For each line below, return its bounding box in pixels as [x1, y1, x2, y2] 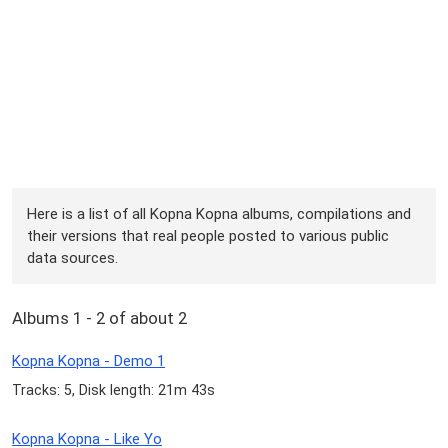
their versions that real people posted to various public [27, 226, 390, 245]
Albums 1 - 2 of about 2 [12, 308, 187, 329]
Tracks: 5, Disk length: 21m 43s [12, 382, 215, 399]
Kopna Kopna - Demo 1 [12, 352, 165, 371]
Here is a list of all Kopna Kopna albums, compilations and [27, 204, 412, 223]
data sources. [27, 248, 119, 267]
